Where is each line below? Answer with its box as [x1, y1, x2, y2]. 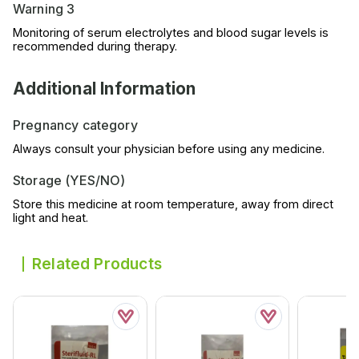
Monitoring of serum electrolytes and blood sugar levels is [13, 26, 329, 40]
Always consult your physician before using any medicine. [13, 142, 325, 156]
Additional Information [13, 79, 196, 99]
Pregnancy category [13, 117, 138, 134]
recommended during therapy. [13, 39, 177, 54]
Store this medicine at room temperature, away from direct [13, 197, 333, 212]
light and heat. [13, 211, 88, 225]
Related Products [32, 254, 162, 274]
